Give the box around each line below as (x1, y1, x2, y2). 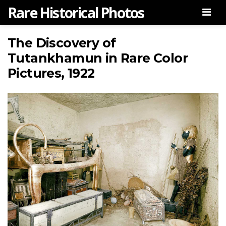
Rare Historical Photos (8, 3, 144, 22)
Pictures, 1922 (8, 66, 95, 81)
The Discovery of (8, 35, 116, 50)
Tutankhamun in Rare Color (8, 50, 188, 66)
